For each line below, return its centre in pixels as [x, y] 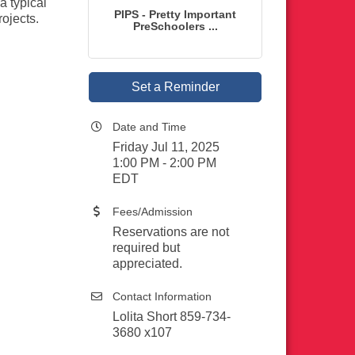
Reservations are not [171, 232]
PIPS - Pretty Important [175, 14]
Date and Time [149, 127]
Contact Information [162, 296]
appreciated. [147, 263]
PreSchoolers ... [175, 26]
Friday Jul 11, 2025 [166, 147]
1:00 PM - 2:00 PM [164, 163]
